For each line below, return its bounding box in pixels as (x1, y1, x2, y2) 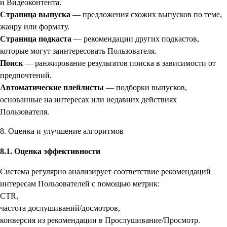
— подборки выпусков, (104, 83, 187, 92)
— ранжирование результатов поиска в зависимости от (23, 58, 216, 67)
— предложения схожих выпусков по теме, (70, 10, 222, 19)
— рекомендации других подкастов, (71, 34, 199, 43)
